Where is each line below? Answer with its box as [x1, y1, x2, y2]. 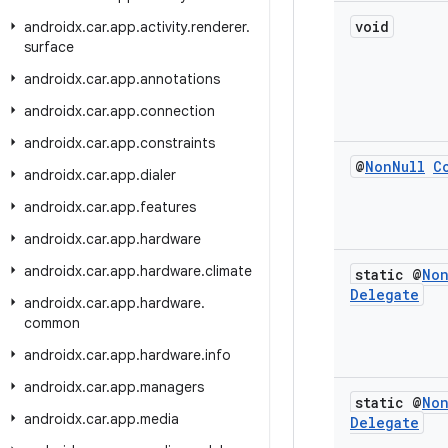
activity [140, 18, 187, 36]
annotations [140, 70, 220, 88]
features [140, 198, 196, 216]
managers [140, 378, 204, 396]
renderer [191, 18, 246, 36]
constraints [140, 134, 215, 152]
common [24, 314, 80, 332]
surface [24, 38, 74, 56]
